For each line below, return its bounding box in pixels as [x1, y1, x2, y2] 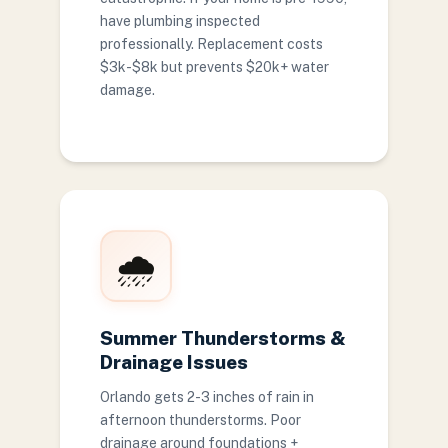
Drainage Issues [100, 351, 248, 373]
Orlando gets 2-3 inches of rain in [100, 389, 314, 405]
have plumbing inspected [100, 13, 260, 29]
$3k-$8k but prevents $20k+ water [100, 59, 329, 75]
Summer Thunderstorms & [100, 327, 346, 349]
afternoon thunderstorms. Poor [100, 412, 301, 428]
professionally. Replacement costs [100, 36, 323, 52]
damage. [100, 82, 155, 98]
